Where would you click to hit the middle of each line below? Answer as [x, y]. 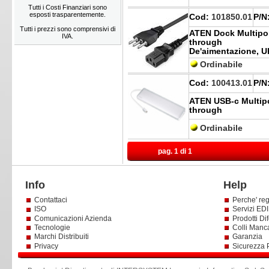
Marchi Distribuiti [61, 237]
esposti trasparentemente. [67, 14]
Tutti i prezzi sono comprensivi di [67, 29]
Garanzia [247, 237]
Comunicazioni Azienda [73, 218]
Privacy [47, 246]
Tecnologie [52, 227]
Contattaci [50, 200]
